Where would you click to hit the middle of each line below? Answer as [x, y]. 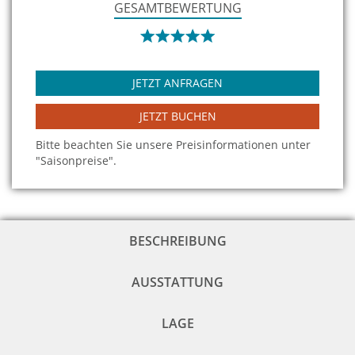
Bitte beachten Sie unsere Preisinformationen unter [173, 145]
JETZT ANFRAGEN [177, 83]
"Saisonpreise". [76, 161]
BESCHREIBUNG [177, 241]
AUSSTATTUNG [177, 282]
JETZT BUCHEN [177, 116]
